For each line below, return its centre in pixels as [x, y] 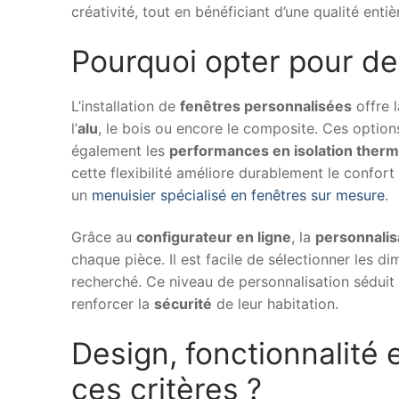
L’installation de [126, 106]
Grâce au [104, 237]
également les [120, 150]
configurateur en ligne [214, 237]
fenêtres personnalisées [266, 106]
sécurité [183, 304]
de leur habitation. [275, 304]
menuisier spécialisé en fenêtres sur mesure [238, 195]
